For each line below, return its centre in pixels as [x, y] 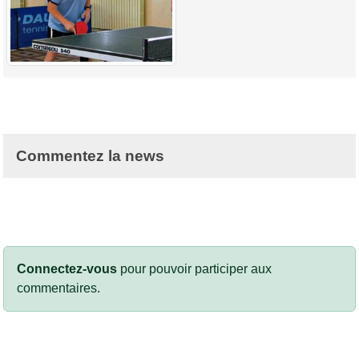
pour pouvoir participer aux [194, 269]
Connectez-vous [67, 269]
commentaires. [58, 288]
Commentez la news [90, 156]
